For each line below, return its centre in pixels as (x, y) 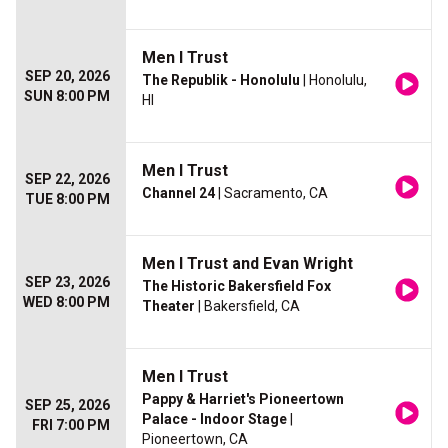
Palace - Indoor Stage (214, 419)
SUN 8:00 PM (67, 96)
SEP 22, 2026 (67, 179)
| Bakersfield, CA (247, 306)
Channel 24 (178, 193)
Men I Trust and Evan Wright (247, 264)
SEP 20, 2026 (67, 76)
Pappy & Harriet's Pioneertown (243, 399)
